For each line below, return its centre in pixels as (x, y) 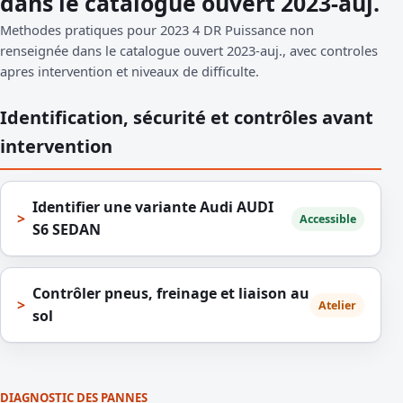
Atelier (337, 305)
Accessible (328, 219)
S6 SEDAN (67, 230)
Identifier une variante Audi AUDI (153, 207)
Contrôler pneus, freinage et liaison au (171, 294)
